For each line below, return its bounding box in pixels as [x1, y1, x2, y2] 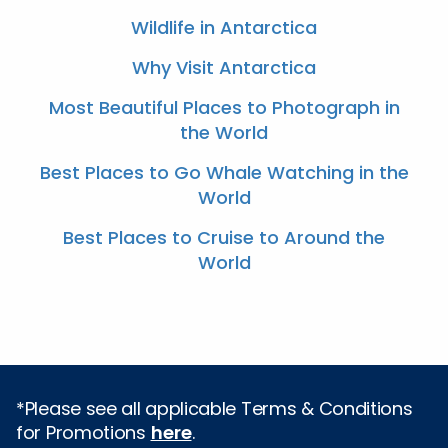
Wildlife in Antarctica [131, 14, 317, 40]
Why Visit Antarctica [132, 54, 316, 80]
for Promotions [16, 419, 151, 445]
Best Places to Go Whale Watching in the [39, 159, 409, 185]
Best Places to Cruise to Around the [63, 224, 385, 250]
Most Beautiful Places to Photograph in [48, 94, 400, 120]
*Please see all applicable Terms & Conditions [16, 395, 413, 421]
